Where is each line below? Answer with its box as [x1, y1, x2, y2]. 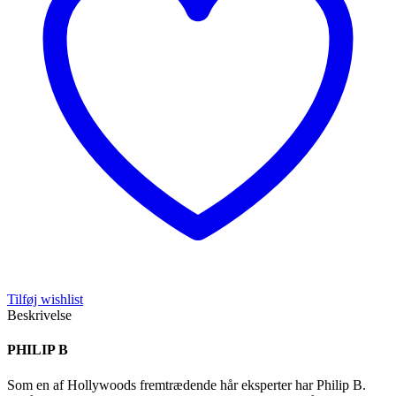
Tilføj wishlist [7, 292, 83, 308]
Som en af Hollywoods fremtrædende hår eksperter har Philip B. [7, 377, 366, 392]
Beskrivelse [7, 308, 72, 324]
